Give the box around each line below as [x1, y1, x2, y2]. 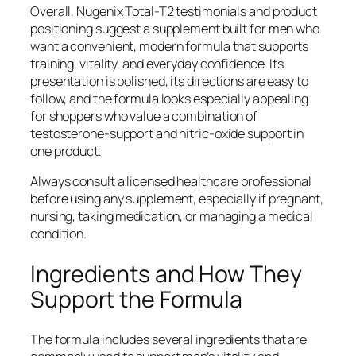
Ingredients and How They [30, 257, 302, 289]
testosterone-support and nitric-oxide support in [30, 124, 304, 142]
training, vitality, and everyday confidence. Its [30, 54, 284, 72]
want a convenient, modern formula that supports [30, 37, 309, 55]
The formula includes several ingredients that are [30, 331, 308, 349]
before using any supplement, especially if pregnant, [30, 189, 323, 207]
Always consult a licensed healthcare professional [30, 172, 312, 190]
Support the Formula [30, 283, 243, 315]
